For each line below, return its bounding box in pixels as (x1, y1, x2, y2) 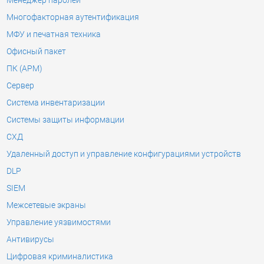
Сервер (6, 81, 34, 91)
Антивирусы (6, 235, 54, 245)
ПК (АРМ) (6, 64, 42, 74)
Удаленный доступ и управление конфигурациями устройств (6, 149, 241, 159)
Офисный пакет (6, 47, 66, 57)
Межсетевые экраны (6, 200, 86, 210)
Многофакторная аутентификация (6, 12, 139, 22)
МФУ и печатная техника (6, 29, 101, 39)
